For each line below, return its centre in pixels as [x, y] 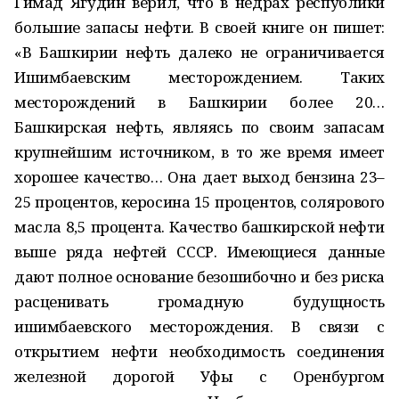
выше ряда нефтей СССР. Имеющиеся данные [199, 252]
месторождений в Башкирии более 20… [199, 102]
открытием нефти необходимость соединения [199, 351]
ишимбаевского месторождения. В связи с [199, 326]
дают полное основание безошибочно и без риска [199, 277]
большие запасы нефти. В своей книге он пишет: [199, 27]
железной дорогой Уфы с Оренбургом [199, 376]
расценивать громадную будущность [199, 301]
